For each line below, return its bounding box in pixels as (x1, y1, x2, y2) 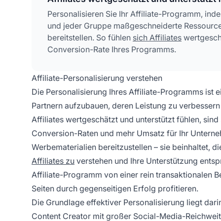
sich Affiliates (133, 33, 182, 43)
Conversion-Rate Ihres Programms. (47, 44, 176, 55)
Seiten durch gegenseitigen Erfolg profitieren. (32, 184, 198, 194)
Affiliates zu (32, 156, 74, 166)
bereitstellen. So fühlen (47, 33, 133, 43)
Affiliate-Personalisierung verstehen (32, 73, 162, 83)
